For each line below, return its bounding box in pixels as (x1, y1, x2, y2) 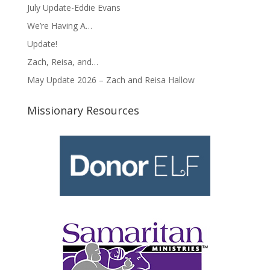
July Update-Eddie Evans (27, 2, 121, 13)
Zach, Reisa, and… (27, 56, 98, 67)
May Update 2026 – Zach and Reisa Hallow (27, 74, 195, 86)
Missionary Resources (27, 103, 139, 118)
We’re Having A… (27, 20, 92, 31)
